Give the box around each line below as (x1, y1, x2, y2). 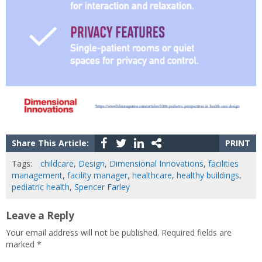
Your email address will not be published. (6, 227, 159, 239)
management (12, 170, 63, 181)
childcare (40, 158, 74, 170)
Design (78, 158, 105, 170)
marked (6, 239, 37, 250)
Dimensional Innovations (109, 158, 204, 170)
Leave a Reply (6, 209, 74, 223)
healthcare (132, 170, 172, 181)
